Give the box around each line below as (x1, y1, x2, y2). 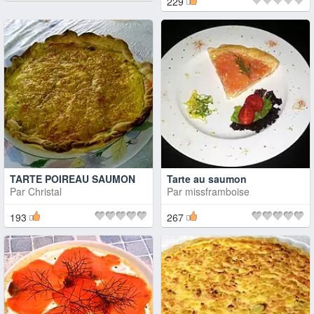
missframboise (185, 184, 250, 198)
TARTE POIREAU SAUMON (10, 172, 135, 186)
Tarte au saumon (167, 172, 247, 186)
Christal (28, 184, 62, 198)
